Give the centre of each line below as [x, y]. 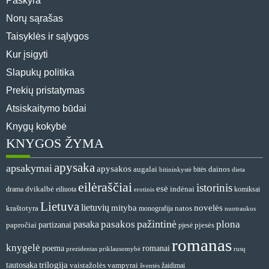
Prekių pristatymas [45, 91]
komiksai [247, 189]
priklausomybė [120, 249]
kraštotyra [22, 209]
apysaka [74, 168]
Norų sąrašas [35, 19]
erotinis [144, 190]
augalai [145, 170]
